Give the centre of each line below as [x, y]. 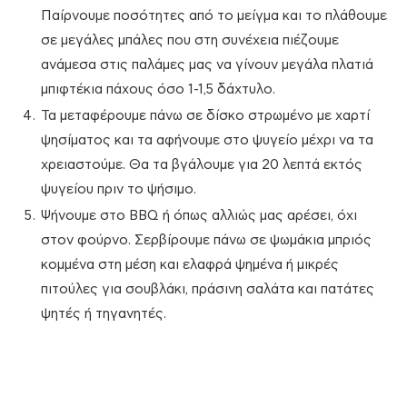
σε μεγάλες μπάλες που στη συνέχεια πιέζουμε [190, 41]
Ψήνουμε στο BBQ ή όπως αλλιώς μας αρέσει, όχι [199, 216]
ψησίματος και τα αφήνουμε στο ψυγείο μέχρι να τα [207, 141]
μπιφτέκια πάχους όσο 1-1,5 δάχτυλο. [158, 90]
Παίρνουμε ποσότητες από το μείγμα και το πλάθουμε [214, 16]
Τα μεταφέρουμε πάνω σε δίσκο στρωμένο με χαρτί [205, 116]
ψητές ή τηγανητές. [104, 314]
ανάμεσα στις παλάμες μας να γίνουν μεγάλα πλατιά [207, 65]
